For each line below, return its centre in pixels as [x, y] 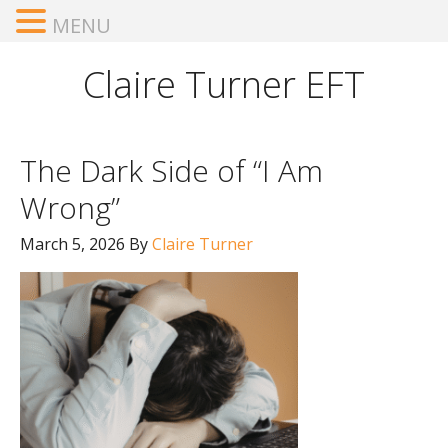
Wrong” [70, 207]
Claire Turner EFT [224, 84]
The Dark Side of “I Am [171, 170]
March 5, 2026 [72, 244]
